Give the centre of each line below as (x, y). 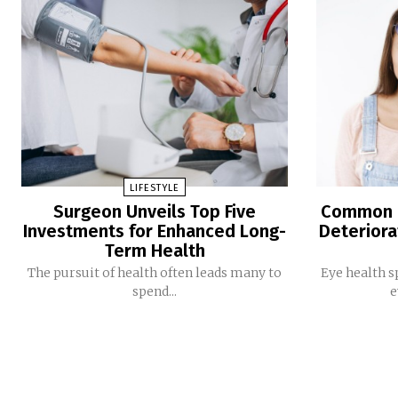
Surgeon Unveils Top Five (155, 211)
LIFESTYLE (155, 187)
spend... (155, 291)
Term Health (155, 250)
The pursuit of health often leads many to (155, 272)
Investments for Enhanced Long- (155, 231)
